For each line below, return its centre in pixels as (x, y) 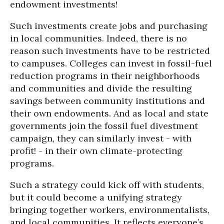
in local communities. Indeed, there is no (98, 38)
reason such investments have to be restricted (110, 51)
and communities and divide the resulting (101, 88)
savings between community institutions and (107, 101)
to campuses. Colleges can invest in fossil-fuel (111, 63)
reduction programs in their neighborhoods (105, 76)
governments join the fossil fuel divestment (104, 126)
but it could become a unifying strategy (96, 197)
